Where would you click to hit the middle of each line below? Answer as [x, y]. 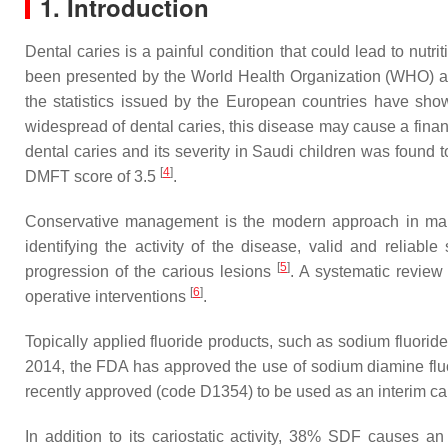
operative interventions [107, 296]
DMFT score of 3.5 [92, 176]
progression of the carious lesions [151, 271]
